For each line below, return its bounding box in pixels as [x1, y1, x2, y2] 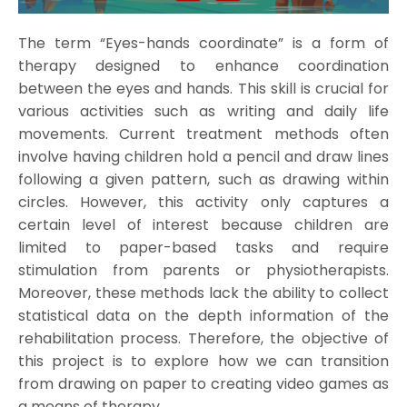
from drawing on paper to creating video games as [17, 372, 390, 394]
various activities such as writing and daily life [17, 100, 390, 122]
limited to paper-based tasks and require [17, 236, 390, 258]
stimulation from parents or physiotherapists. [17, 259, 390, 281]
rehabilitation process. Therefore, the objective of [17, 327, 390, 349]
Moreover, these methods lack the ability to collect [17, 282, 390, 303]
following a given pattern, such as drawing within [17, 168, 390, 190]
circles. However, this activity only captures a [17, 191, 390, 213]
